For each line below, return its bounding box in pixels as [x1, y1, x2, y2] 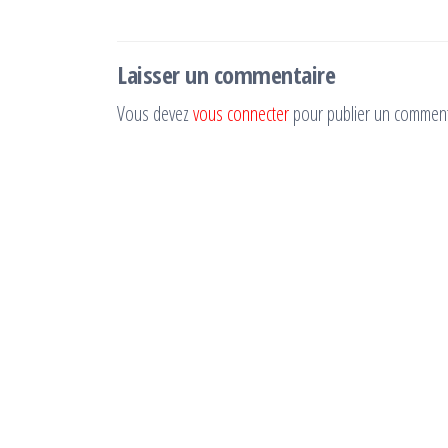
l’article [116, 3, 202, 44]
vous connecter [193, 100, 289, 127]
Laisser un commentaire [117, 58, 336, 91]
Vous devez [117, 100, 193, 127]
